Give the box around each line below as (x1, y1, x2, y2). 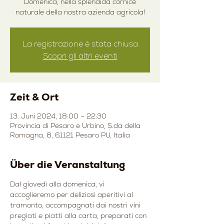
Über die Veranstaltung (10, 158, 125, 171)
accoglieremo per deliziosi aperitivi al (10, 190, 135, 199)
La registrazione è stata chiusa (22, 38, 138, 49)
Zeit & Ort (10, 90, 58, 104)
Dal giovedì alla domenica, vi (10, 179, 106, 189)
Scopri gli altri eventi (42, 50, 117, 61)
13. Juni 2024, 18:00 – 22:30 (10, 111, 106, 121)
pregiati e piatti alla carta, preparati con (10, 211, 148, 220)
